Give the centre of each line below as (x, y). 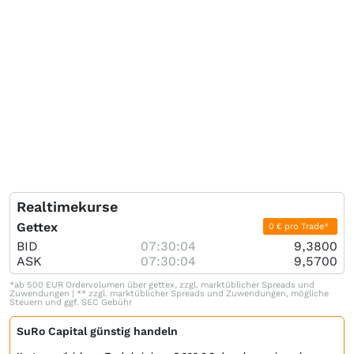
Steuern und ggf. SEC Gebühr (71, 302)
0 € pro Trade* (300, 226)
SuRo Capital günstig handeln (97, 331)
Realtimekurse (67, 206)
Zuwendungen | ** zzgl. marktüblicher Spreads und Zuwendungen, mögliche (169, 293)
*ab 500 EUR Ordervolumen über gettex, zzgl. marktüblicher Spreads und (162, 284)
